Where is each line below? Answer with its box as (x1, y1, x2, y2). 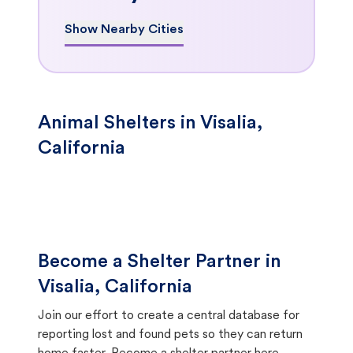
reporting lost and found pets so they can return (38, 329, 303, 341)
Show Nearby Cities (65, 24, 184, 36)
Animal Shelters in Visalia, (38, 114, 262, 133)
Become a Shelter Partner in (38, 253, 281, 272)
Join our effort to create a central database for (38, 310, 299, 322)
